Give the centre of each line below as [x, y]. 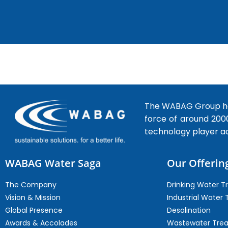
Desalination [189, 210]
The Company [31, 185]
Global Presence [34, 210]
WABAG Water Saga [53, 163]
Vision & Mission [33, 197]
